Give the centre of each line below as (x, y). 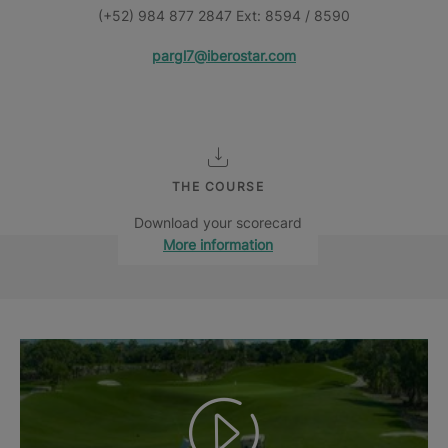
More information (218, 244)
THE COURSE (218, 186)
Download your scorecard (218, 222)
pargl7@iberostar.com (224, 55)
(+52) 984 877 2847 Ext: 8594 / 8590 (224, 15)
